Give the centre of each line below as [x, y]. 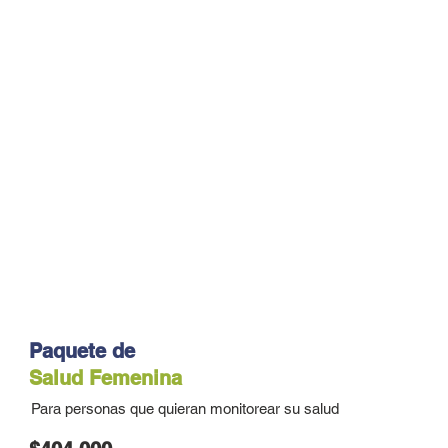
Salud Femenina [106, 378]
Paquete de [82, 351]
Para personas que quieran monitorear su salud [184, 409]
